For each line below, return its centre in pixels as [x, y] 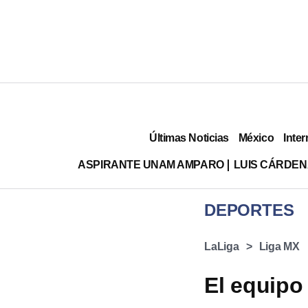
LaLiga [222, 246]
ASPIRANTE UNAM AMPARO [151, 164]
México [256, 137]
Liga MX [279, 246]
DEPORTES [249, 210]
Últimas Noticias [189, 137]
